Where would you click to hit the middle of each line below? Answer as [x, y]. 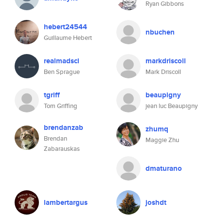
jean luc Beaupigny [172, 106]
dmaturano [164, 168]
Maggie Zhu [162, 140]
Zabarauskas [62, 149]
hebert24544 [65, 27]
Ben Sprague [62, 72]
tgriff [52, 95]
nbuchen [160, 32]
